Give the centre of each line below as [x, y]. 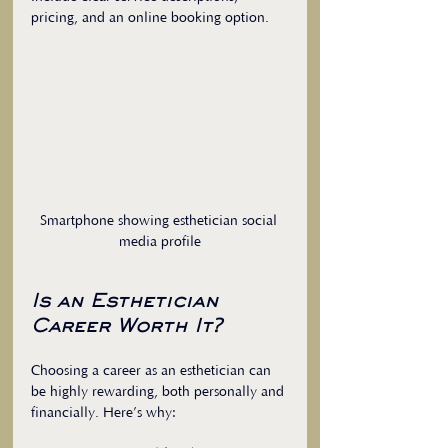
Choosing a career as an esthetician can [153, 371]
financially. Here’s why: [103, 413]
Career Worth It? [126, 327]
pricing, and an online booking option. [150, 18]
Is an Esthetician [128, 302]
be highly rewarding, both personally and [159, 392]
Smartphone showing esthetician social [160, 221]
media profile [160, 242]
